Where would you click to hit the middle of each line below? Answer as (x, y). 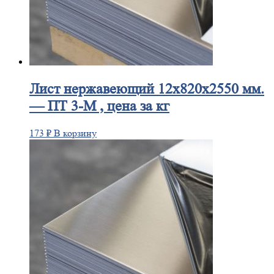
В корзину (75, 133)
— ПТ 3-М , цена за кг (99, 106)
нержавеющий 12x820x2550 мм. (162, 89)
